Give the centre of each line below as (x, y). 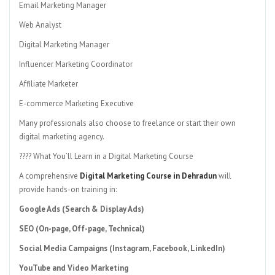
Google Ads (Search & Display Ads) (82, 209)
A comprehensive (49, 176)
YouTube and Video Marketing (74, 268)
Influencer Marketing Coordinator (76, 64)
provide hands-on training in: (68, 189)
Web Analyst (40, 25)
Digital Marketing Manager (64, 45)
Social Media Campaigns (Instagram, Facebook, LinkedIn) (122, 248)
